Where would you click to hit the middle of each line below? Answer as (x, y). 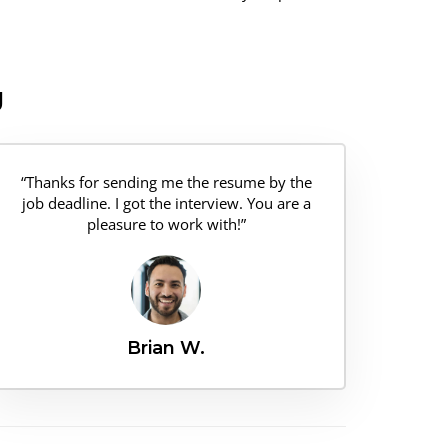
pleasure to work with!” (166, 223)
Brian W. (166, 347)
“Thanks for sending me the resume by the (166, 181)
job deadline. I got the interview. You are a (166, 202)
